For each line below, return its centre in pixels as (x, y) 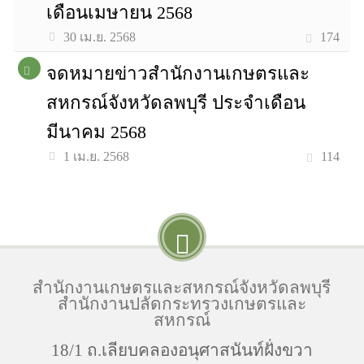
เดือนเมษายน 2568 (120, 13)
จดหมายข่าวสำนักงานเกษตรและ (178, 74)
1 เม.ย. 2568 (97, 156)
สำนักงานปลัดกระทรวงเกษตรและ (182, 303)
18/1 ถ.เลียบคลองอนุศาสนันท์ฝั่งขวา (182, 350)
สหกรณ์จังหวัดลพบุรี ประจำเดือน (176, 103)
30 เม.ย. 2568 (100, 37)
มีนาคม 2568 (97, 132)
